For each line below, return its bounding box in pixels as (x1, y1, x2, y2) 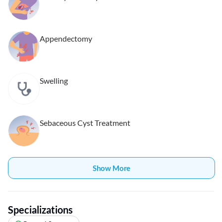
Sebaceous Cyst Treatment (40, 118, 130, 128)
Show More (92, 164, 131, 173)
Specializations (8, 204, 73, 216)
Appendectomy (40, 34, 92, 44)
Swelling (40, 76, 68, 86)
